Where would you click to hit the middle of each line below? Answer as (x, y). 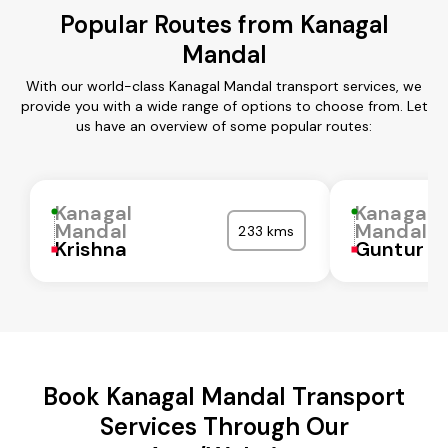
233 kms (266, 230)
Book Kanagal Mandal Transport (224, 396)
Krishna (91, 248)
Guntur (389, 248)
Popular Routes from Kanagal (224, 24)
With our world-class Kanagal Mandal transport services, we (224, 85)
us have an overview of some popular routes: (224, 125)
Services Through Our (224, 426)
